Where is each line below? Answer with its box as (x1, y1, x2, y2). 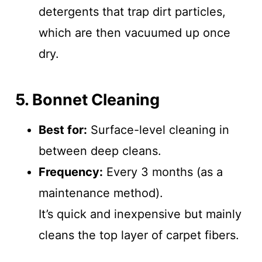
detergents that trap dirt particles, (38, 5, 226, 19)
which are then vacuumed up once (38, 26, 230, 40)
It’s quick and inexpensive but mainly (38, 207, 242, 222)
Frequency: (38, 165, 103, 180)
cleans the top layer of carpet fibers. (38, 228, 239, 243)
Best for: (38, 123, 87, 137)
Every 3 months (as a (102, 165, 223, 180)
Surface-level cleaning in (87, 123, 229, 137)
